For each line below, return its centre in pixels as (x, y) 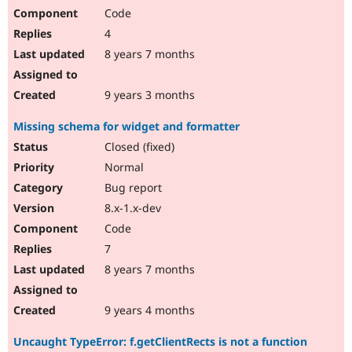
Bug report (132, 188)
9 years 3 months (148, 95)
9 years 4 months (148, 310)
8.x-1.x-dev (131, 208)
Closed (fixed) (138, 147)
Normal (123, 167)
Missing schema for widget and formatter (126, 126)
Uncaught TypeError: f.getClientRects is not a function (160, 342)
